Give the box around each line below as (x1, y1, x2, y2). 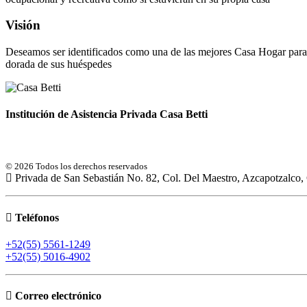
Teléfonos (12, 211, 59, 223)
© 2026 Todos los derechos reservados (5, 161, 147, 172)
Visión (5, 18, 40, 33)
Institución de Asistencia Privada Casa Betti (5, 108, 208, 121)
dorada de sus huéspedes (5, 58, 112, 70)
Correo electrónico (12, 290, 101, 302)
